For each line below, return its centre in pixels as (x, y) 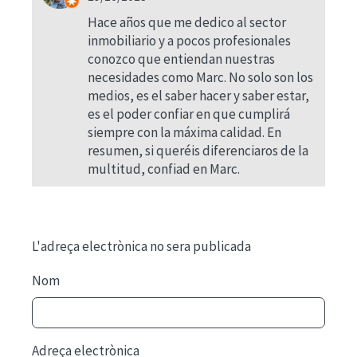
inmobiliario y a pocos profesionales (189, 41)
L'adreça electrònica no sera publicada (141, 246)
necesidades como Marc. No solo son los (200, 77)
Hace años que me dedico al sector (187, 22)
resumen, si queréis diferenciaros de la (198, 151)
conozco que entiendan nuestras (181, 59)
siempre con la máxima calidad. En (184, 132)
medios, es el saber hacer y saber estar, (198, 96)
